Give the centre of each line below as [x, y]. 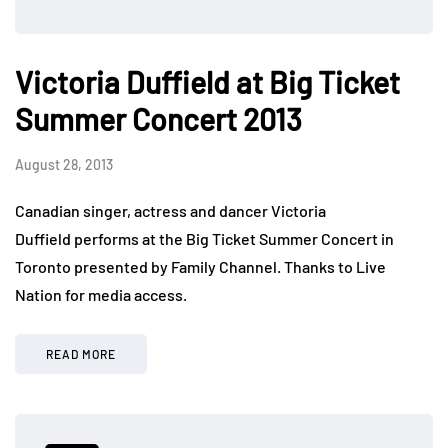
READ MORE [81, 354]
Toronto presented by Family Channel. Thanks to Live [200, 267]
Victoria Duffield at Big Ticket [207, 82]
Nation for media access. [101, 295]
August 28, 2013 [64, 165]
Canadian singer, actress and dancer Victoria [170, 211]
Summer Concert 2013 [158, 119]
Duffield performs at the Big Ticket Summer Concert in [204, 239]
